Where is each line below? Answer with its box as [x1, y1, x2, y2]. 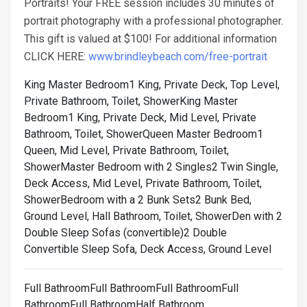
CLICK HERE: [24, 50, 88, 64]
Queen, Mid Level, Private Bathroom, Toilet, [24, 144, 229, 158]
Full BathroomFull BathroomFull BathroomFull [24, 282, 238, 295]
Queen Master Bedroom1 [143, 127, 263, 141]
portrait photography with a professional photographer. [24, 14, 283, 28]
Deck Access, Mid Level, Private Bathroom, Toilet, [24, 177, 262, 191]
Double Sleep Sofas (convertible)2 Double [24, 226, 227, 240]
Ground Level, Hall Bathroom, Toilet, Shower [24, 210, 232, 223]
